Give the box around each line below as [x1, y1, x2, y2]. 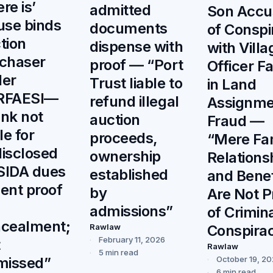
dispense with [90, 38, 183, 56]
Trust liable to [90, 74, 183, 93]
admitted [90, 1, 151, 19]
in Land [207, 76, 257, 94]
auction [90, 111, 140, 129]
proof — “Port [90, 56, 183, 74]
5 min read [99, 247, 139, 258]
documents [90, 19, 168, 38]
